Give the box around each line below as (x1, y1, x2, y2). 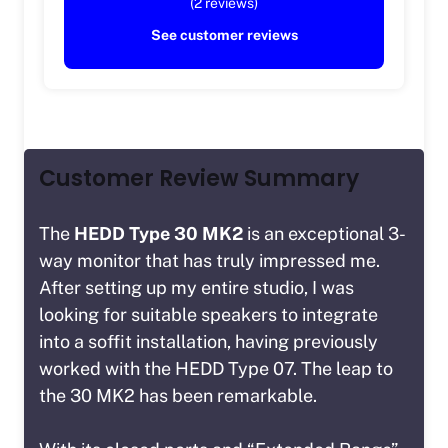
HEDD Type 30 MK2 (74, 223, 243, 245)
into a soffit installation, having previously (39, 331, 378, 353)
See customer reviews (150, 27, 298, 44)
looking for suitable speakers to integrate (39, 304, 378, 326)
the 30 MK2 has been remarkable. (39, 385, 317, 407)
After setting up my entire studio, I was (39, 277, 354, 299)
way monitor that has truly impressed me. (39, 250, 380, 272)
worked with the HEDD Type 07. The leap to (39, 358, 393, 380)
